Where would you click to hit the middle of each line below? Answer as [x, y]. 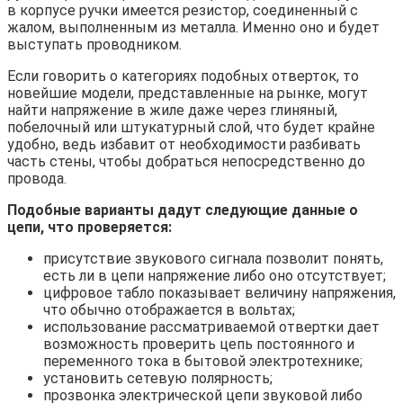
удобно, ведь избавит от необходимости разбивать [184, 144]
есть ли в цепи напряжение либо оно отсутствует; [215, 275]
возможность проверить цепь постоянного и [199, 344]
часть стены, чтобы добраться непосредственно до [186, 161]
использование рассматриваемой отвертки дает [211, 327]
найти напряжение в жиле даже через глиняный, [172, 110]
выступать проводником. [94, 44]
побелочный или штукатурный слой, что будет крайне [191, 127]
